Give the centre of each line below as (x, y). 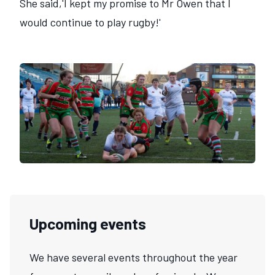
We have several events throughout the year (134, 257)
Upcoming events (88, 223)
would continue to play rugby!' (90, 22)
